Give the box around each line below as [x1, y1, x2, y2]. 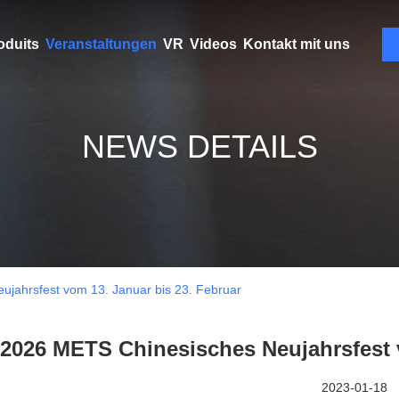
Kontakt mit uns [242, 37, 350, 52]
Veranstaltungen [45, 37, 157, 52]
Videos [189, 37, 237, 52]
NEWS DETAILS [81, 128, 318, 165]
